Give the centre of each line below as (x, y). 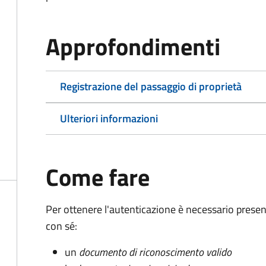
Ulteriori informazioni (109, 118)
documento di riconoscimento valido (155, 252)
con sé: (61, 226)
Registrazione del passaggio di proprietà (151, 86)
